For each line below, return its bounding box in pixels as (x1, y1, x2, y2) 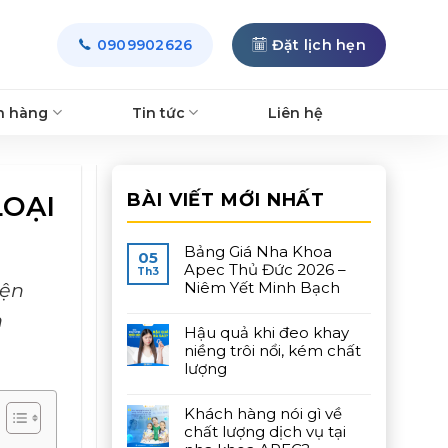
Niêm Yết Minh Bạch (184, 278, 340, 297)
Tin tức (131, 103, 185, 122)
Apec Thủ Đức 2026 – (184, 260, 346, 279)
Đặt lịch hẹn (271, 35, 366, 54)
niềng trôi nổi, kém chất (184, 341, 361, 360)
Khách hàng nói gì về (184, 404, 342, 423)
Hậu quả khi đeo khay (184, 323, 349, 342)
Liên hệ (267, 103, 323, 122)
